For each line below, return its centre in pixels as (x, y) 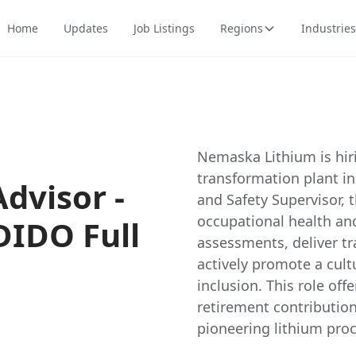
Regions (241, 28)
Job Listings (164, 28)
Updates (85, 28)
